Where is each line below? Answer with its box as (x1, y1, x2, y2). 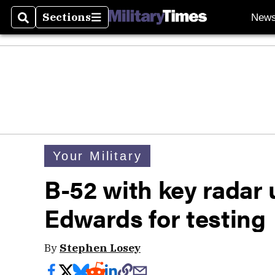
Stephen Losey (60, 241, 141, 255)
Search (18, 17, 58, 32)
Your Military (53, 149, 142, 163)
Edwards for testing (44, 200, 266, 235)
